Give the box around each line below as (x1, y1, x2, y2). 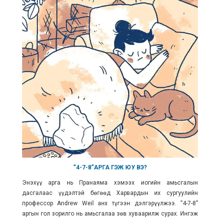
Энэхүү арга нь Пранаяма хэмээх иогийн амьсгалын (22, 179, 198, 186)
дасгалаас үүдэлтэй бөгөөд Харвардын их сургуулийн (22, 189, 198, 196)
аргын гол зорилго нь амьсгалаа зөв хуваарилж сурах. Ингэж (22, 210, 198, 217)
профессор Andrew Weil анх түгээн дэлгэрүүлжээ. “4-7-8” (22, 199, 198, 207)
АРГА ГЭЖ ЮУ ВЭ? (93, 164, 147, 171)
